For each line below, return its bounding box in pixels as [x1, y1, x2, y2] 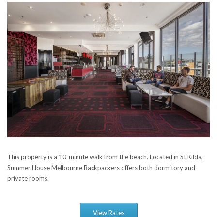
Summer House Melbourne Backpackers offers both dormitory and [7, 164, 195, 172]
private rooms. [7, 174, 49, 183]
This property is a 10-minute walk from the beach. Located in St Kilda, [7, 153, 203, 161]
